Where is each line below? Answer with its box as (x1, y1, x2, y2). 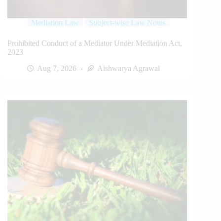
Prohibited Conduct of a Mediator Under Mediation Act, (7, 39, 182, 48)
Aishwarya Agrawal (97, 64, 160, 73)
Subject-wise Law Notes (89, 18, 165, 27)
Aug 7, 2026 (37, 64, 76, 73)
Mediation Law (31, 18, 79, 27)
